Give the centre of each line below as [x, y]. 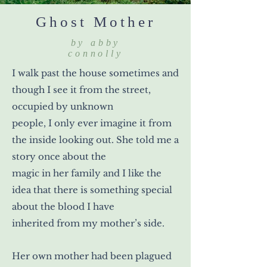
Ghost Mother [95, 21]
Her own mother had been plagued [92, 256]
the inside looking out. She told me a [95, 139]
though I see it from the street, [81, 89]
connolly [96, 53]
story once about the [59, 156]
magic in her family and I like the [87, 173]
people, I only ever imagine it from [92, 123]
